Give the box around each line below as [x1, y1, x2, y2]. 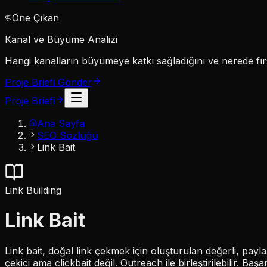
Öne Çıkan [12, 12, 59, 24]
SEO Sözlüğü [37, 129, 98, 141]
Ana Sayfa [37, 117, 85, 129]
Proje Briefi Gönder [5, 76, 92, 88]
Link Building [5, 184, 61, 196]
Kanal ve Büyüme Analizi [5, 33, 117, 45]
